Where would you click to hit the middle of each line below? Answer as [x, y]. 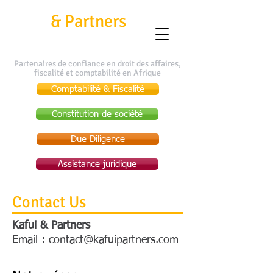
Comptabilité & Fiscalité [98, 89]
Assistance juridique [97, 164]
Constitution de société [97, 114]
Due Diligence [98, 139]
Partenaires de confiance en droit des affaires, [97, 64]
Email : [30, 240]
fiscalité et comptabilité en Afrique [97, 73]
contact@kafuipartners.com [114, 240]
